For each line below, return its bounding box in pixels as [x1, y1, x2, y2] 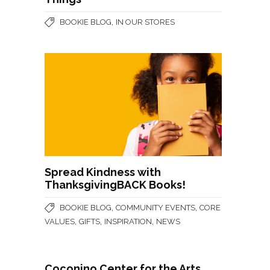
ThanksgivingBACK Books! [45, 178, 186, 192]
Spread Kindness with [45, 166, 161, 179]
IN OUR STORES [116, 17, 175, 27]
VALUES [45, 217, 75, 227]
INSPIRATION [104, 217, 152, 227]
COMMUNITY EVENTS [116, 203, 195, 213]
